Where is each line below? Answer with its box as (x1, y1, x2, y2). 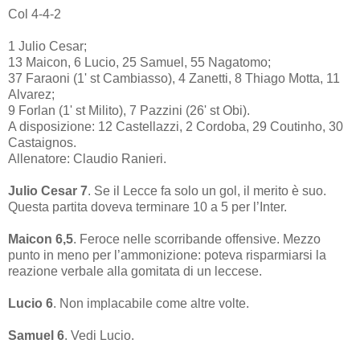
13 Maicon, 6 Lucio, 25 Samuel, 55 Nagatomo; (8, 55, 271, 69)
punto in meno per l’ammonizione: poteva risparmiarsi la (8, 247, 326, 262)
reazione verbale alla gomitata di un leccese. (8, 264, 262, 278)
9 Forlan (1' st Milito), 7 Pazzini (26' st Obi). (8, 103, 250, 117)
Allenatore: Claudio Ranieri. (8, 151, 166, 166)
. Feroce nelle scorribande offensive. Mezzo (73, 231, 321, 246)
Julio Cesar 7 (8, 183, 88, 198)
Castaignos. (8, 135, 76, 149)
